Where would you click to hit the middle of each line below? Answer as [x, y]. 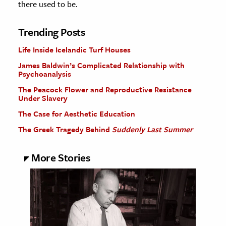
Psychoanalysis [45, 74]
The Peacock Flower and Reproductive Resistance [105, 90]
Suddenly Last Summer [152, 129]
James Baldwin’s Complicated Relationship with [101, 65]
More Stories [61, 158]
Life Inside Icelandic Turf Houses [74, 50]
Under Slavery [43, 98]
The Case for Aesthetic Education [77, 114]
